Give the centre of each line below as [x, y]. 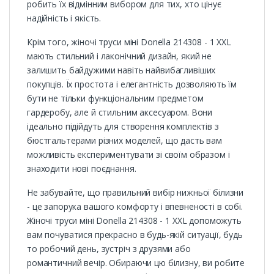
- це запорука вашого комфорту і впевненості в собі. [135, 206]
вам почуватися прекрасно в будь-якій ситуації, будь [135, 234]
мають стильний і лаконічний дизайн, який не [119, 56]
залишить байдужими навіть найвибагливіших [121, 70]
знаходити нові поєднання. [82, 168]
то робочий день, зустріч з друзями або [109, 248]
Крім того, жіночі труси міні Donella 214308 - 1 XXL [129, 42]
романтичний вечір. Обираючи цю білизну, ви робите [136, 262]
